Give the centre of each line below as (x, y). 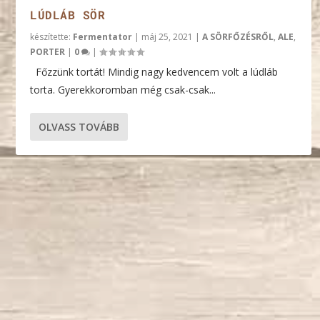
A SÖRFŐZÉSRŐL (238, 37)
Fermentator (103, 37)
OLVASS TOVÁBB (79, 127)
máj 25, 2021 (167, 37)
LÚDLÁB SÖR (68, 15)
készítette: (52, 37)
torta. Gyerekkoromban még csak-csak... (123, 90)
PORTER (48, 52)
